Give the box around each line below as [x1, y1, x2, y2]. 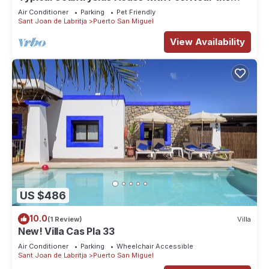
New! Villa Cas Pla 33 [18, 225, 115, 238]
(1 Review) [47, 214, 82, 223]
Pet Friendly [116, 8, 156, 17]
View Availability [170, 36, 245, 48]
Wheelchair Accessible [116, 242, 193, 251]
